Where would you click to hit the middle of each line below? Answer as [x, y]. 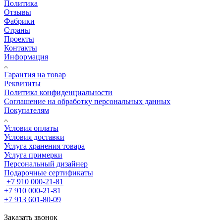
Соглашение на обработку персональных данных [87, 101]
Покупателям [27, 110]
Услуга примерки [33, 155]
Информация [26, 56]
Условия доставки [34, 137]
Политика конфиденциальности [58, 92]
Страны [17, 30]
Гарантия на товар [35, 74]
